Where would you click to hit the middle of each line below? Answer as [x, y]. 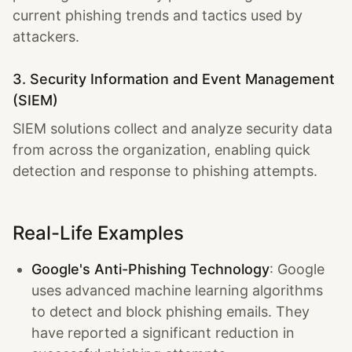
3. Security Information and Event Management [174, 79]
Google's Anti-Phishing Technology [150, 269]
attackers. [46, 37]
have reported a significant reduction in [163, 332]
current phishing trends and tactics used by [158, 15]
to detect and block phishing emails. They [170, 311]
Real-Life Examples [98, 233]
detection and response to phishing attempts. [165, 171]
